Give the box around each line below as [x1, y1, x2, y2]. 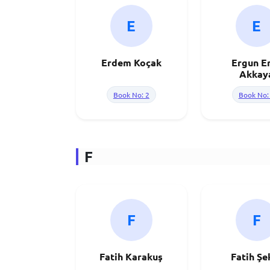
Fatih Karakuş [99, 250, 163, 263]
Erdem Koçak [101, 56, 162, 69]
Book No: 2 [113, 90, 149, 99]
